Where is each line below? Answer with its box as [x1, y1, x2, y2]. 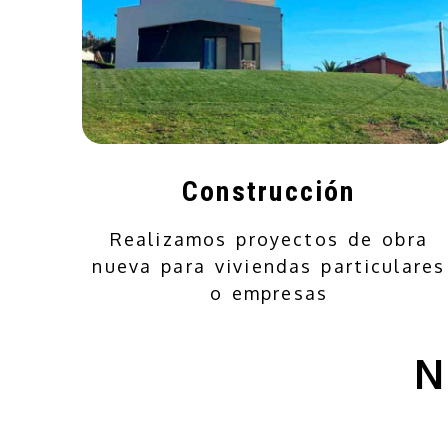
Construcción [181, 175, 356, 209]
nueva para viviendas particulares [92, 254, 446, 277]
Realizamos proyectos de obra [109, 227, 428, 250]
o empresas [209, 281, 329, 304]
